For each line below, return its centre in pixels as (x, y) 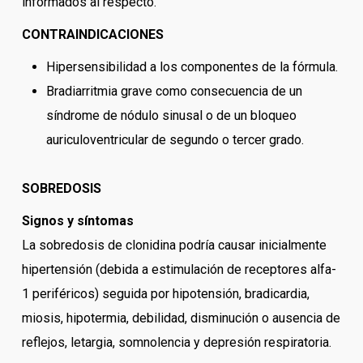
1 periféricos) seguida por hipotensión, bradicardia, (165, 294)
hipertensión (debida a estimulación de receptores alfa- (179, 270)
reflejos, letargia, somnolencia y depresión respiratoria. (176, 343)
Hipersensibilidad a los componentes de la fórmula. (192, 67)
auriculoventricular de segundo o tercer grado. (175, 140)
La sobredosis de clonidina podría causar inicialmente (174, 246)
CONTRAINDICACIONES (92, 35)
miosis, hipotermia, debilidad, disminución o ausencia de (181, 318)
